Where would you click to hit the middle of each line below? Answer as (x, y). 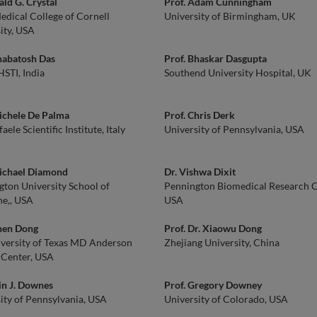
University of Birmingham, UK (230, 16)
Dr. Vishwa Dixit (200, 172)
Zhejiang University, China (222, 242)
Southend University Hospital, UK (238, 73)
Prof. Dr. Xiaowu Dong (213, 228)
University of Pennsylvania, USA (234, 129)
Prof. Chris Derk (200, 115)
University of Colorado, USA (226, 299)
